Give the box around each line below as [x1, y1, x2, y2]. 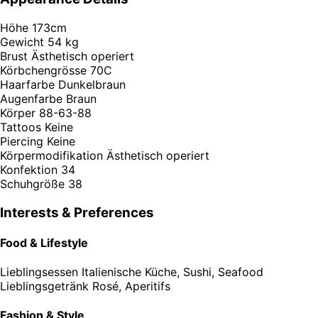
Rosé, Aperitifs [92, 279, 170, 294]
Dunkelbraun [58, 77, 126, 92]
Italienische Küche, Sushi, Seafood [82, 265, 263, 280]
